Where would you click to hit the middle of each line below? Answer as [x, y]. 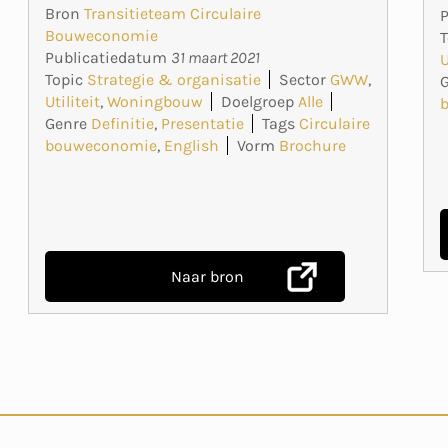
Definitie [122, 123]
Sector [302, 79]
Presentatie [202, 123]
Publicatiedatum [107, 57]
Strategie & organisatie [173, 79]
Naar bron [208, 276]
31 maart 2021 [215, 57]
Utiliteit [72, 101]
